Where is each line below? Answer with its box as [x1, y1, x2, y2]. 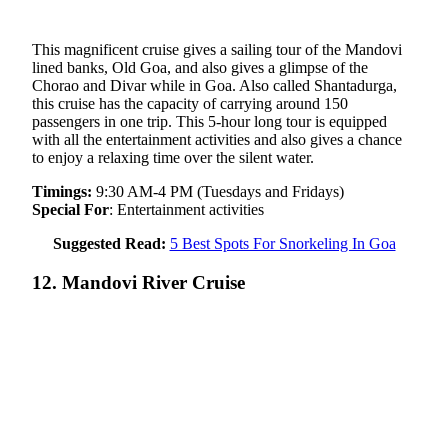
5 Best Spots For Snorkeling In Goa [169, 235, 396, 253]
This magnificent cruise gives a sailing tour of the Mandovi [32, 41, 402, 59]
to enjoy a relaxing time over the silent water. [32, 149, 314, 167]
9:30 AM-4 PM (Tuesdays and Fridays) [92, 183, 344, 201]
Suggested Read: [52, 235, 166, 253]
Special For [32, 201, 109, 219]
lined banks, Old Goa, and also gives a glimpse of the [32, 59, 368, 77]
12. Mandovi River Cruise [32, 272, 245, 294]
